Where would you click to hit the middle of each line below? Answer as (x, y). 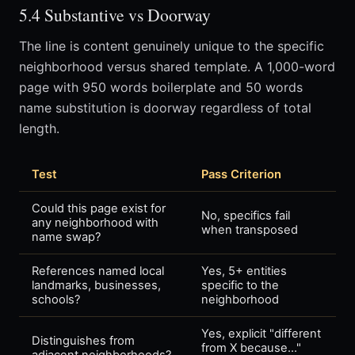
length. (39, 129)
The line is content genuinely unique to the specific (172, 46)
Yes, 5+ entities (244, 271)
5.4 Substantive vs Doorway (115, 15)
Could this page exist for (99, 209)
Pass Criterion (241, 175)
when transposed (250, 230)
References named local (98, 271)
